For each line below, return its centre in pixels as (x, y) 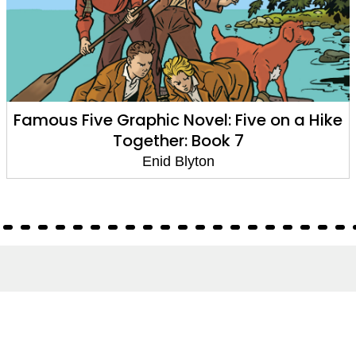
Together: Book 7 (178, 140)
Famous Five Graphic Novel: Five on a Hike (178, 120)
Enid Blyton (178, 161)
